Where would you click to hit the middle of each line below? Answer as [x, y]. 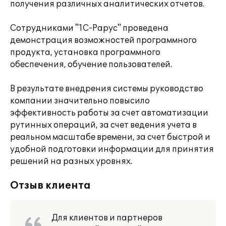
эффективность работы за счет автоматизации [109, 113]
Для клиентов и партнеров [107, 218]
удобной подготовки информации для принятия [112, 149]
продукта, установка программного [85, 52]
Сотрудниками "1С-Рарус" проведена [89, 28]
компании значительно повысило [80, 101]
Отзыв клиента [50, 186]
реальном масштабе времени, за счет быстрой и [110, 137]
